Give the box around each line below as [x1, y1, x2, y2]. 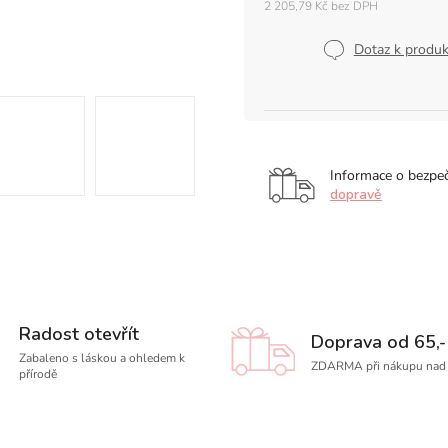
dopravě [330, 185, 382, 204]
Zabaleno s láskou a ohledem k [18, 350, 185, 366]
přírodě [18, 366, 57, 382]
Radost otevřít [18, 322, 139, 346]
